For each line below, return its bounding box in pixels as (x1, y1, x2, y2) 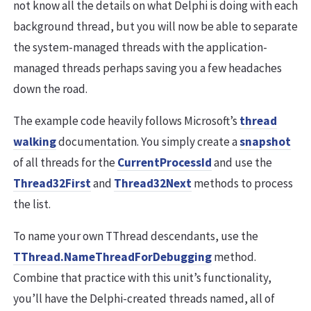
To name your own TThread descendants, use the (13, 228, 258, 244)
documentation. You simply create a (56, 134, 239, 150)
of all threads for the (13, 155, 117, 171)
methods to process (192, 176, 293, 192)
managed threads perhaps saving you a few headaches (13, 60, 282, 76)
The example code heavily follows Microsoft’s (13, 113, 239, 129)
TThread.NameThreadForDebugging (13, 249, 212, 265)
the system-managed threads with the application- (13, 40, 267, 56)
